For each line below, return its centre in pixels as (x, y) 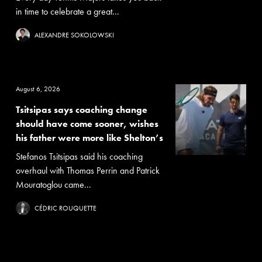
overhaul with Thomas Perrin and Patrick (87, 170)
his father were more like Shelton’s (89, 138)
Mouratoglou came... (53, 185)
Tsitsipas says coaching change (81, 110)
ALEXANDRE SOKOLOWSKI (74, 35)
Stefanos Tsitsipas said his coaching (79, 156)
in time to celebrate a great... (67, 11)
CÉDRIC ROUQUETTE (65, 208)
